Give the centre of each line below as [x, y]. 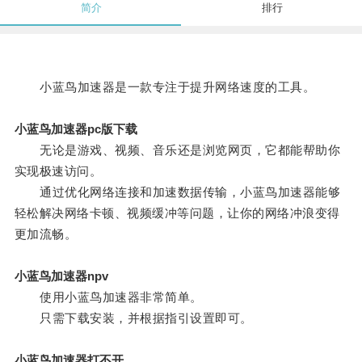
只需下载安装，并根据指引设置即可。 [133, 318]
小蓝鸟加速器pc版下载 [76, 129]
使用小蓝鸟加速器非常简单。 [108, 297]
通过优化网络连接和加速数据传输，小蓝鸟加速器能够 [177, 192]
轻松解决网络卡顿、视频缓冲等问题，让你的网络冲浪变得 [177, 213]
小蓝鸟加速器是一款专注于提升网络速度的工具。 [165, 87]
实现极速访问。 [58, 171]
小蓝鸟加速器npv [61, 276]
